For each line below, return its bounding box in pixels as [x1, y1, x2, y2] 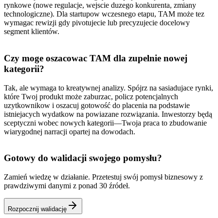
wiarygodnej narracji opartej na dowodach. [4, 127, 135, 136]
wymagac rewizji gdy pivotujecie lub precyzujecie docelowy [4, 18, 190, 27]
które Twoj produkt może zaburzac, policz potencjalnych [4, 92, 178, 101]
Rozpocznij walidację [8, 205, 67, 213]
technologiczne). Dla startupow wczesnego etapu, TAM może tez [4, 10, 204, 18]
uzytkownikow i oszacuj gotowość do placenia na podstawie [4, 101, 190, 109]
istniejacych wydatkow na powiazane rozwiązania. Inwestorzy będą [4, 109, 212, 118]
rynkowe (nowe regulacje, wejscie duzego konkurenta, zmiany [4, 1, 196, 10]
